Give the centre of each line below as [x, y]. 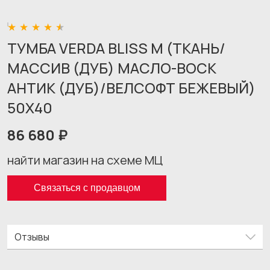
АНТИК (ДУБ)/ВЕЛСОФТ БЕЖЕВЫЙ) [131, 88]
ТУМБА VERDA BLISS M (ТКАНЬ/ [116, 48]
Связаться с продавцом [87, 188]
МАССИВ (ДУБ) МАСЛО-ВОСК [112, 68]
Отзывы [32, 237]
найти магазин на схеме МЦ [85, 160]
